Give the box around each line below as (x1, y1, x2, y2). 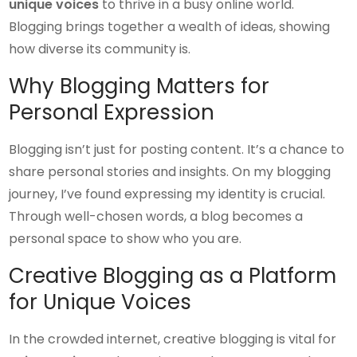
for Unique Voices (9, 288, 192, 316)
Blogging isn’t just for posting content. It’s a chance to (9, 140, 345, 159)
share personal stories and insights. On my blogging (9, 163, 331, 181)
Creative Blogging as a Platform (9, 261, 337, 290)
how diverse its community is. (9, 40, 191, 58)
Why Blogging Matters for (9, 72, 270, 100)
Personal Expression (9, 98, 215, 127)
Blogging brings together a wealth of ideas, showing (9, 18, 331, 36)
